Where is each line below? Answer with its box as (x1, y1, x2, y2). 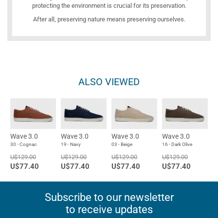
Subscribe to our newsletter (44, 191, 174, 204)
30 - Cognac (10, 142, 36, 147)
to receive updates (65, 203, 153, 216)
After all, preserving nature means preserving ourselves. (33, 16, 185, 23)
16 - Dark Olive (162, 142, 192, 147)
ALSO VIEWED (78, 76, 140, 88)
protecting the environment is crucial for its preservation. (32, 2, 186, 10)
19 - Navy (61, 142, 81, 147)
